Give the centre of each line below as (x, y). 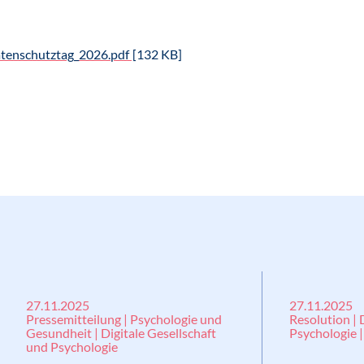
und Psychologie (71, 347)
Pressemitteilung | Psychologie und (123, 319)
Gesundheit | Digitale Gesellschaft (121, 333)
